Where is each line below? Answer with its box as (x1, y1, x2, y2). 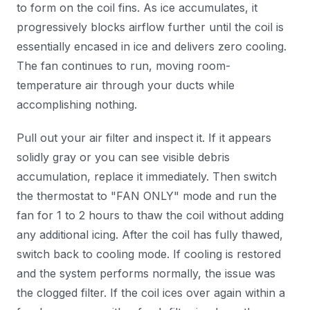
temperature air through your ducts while (17, 78, 235, 92)
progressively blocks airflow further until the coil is (17, 20, 284, 34)
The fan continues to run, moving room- (17, 59, 230, 73)
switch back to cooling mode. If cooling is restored (17, 247, 281, 261)
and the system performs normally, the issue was (17, 266, 275, 280)
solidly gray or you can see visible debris (17, 150, 230, 164)
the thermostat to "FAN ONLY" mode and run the (17, 189, 277, 203)
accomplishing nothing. (17, 98, 137, 111)
